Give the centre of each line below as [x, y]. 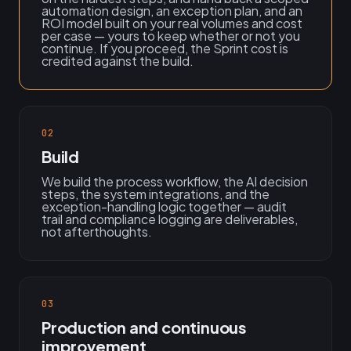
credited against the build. [118, 61]
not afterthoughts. [97, 232]
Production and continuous [145, 327]
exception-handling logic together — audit [164, 206]
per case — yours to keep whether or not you [171, 36]
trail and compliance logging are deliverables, [170, 219]
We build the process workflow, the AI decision [175, 181]
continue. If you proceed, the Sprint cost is [165, 48]
